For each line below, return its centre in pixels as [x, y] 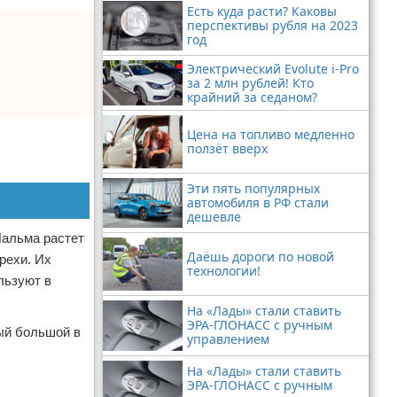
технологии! [224, 271]
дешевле [214, 217]
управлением [228, 339]
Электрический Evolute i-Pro [273, 68]
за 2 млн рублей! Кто [250, 82]
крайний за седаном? [252, 97]
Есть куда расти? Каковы [262, 12]
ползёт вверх [227, 148]
